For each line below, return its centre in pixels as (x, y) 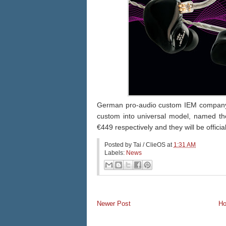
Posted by (119, 145)
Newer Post (114, 203)
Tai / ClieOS (149, 145)
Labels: (115, 153)
